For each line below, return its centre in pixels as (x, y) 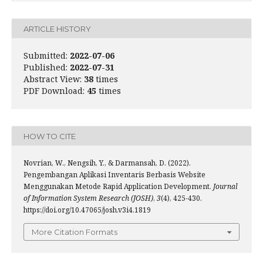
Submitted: (45, 55)
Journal (225, 186)
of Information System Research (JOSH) (88, 198)
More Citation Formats (75, 232)
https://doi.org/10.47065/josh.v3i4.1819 (87, 210)
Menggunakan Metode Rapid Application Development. (118, 186)
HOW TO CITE (50, 136)
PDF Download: (55, 91)
